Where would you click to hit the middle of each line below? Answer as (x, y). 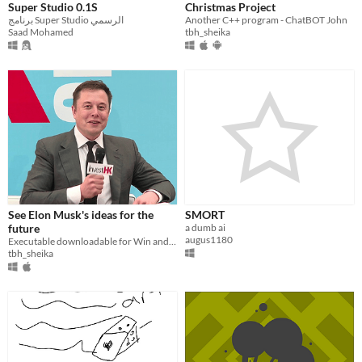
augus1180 (209, 240)
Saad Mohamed (41, 32)
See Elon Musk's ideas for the (81, 215)
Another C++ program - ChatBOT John (266, 20)
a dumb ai (205, 228)
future (24, 229)
